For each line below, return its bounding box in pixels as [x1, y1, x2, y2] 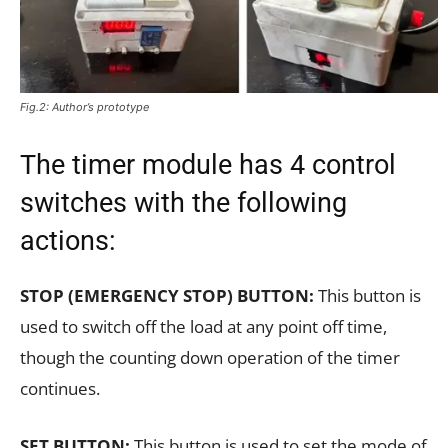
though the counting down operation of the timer [20, 346, 400, 370]
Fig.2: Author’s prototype [20, 100, 149, 115]
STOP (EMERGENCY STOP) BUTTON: [20, 284, 314, 308]
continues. [20, 377, 100, 401]
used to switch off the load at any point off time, [20, 315, 387, 339]
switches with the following [20, 187, 347, 220]
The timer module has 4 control [20, 149, 396, 182]
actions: [20, 225, 116, 258]
